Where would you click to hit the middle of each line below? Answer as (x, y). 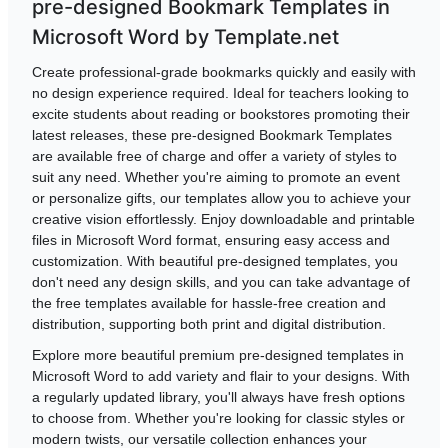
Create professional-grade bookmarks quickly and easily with (224, 71)
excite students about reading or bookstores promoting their (221, 113)
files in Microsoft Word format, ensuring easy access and (211, 239)
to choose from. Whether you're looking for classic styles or (218, 417)
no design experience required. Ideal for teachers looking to (220, 92)
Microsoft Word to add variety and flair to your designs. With (221, 375)
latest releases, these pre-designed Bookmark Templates (212, 134)
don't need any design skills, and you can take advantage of (221, 281)
